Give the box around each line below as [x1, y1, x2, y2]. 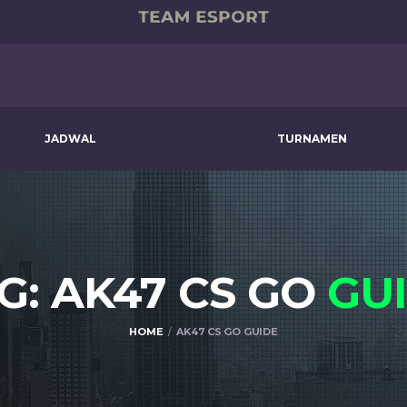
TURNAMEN [277, 132, 348, 145]
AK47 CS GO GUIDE [176, 325, 278, 338]
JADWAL [44, 132, 96, 145]
